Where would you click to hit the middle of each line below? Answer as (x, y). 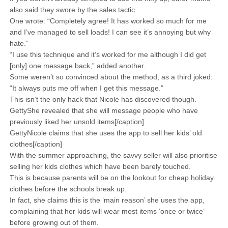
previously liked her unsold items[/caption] (77, 122)
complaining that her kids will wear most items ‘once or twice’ (107, 211)
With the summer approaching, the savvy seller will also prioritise (113, 155)
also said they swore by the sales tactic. (73, 10)
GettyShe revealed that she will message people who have (104, 110)
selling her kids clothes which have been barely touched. (100, 166)
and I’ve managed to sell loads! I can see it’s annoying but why (110, 32)
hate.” (19, 43)
